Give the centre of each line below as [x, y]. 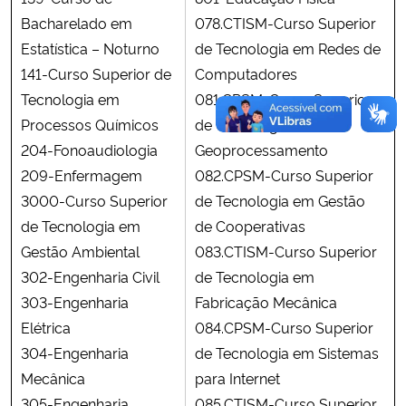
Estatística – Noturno [90, 48]
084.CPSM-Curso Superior [284, 327]
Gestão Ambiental [80, 251]
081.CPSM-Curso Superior [283, 98]
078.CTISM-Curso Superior [285, 22]
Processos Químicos [90, 124]
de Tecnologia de [252, 124]
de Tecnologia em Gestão [280, 200]
